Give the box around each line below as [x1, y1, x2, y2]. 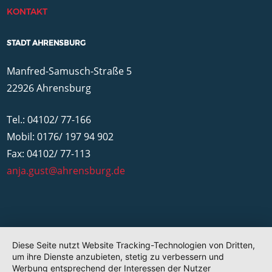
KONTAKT [7, 6, 48, 17]
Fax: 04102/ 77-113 [7, 147, 91, 160]
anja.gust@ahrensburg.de [7, 164, 126, 177]
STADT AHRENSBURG [7, 38, 86, 47]
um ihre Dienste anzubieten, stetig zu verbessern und [12, 251, 224, 262]
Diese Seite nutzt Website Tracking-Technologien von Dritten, [12, 240, 255, 250]
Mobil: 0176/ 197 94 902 [7, 130, 114, 143]
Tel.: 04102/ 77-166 [7, 113, 92, 126]
